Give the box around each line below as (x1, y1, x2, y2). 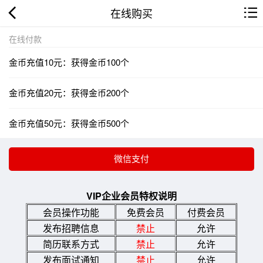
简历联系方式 (43, 237, 99, 251)
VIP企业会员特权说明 (86, 188, 177, 203)
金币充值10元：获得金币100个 (9, 55, 129, 68)
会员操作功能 (43, 205, 99, 219)
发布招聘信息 (43, 221, 99, 235)
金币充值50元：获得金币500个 (9, 116, 129, 129)
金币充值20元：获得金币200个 (9, 86, 129, 99)
